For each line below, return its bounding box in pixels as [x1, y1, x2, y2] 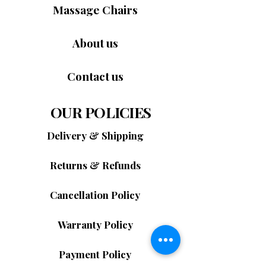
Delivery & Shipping [46, 129, 144, 142]
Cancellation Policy [50, 188, 140, 201]
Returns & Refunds [49, 159, 141, 172]
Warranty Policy [57, 218, 133, 231]
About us [72, 35, 118, 50]
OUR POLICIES [50, 102, 151, 122]
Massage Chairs [52, 2, 138, 17]
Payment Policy [59, 248, 131, 261]
